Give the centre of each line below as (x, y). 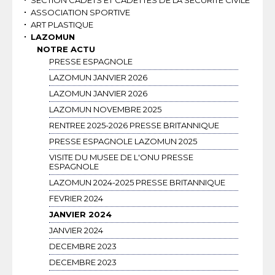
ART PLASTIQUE (62, 25)
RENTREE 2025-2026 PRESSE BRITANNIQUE (134, 126)
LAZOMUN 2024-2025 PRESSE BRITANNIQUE (137, 183)
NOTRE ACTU (66, 49)
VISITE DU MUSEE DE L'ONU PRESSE (121, 157)
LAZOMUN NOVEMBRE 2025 (105, 110)
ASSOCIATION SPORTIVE (80, 13)
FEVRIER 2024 (76, 199)
